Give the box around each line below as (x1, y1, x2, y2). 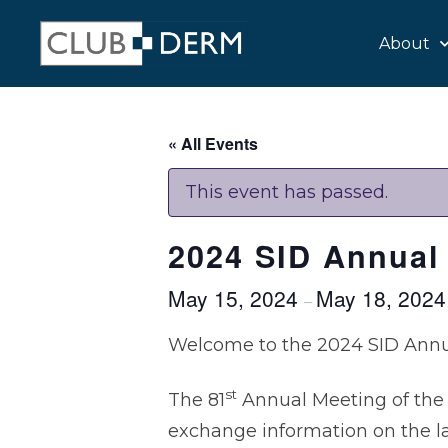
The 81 (168, 389, 225, 411)
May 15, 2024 (168, 283, 304, 313)
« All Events (168, 132, 258, 155)
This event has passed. (185, 181, 388, 203)
